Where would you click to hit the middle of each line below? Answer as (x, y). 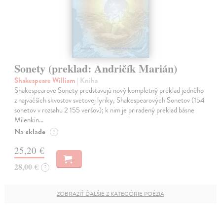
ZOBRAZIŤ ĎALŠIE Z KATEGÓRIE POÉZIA (110, 194)
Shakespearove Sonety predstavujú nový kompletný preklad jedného (109, 90)
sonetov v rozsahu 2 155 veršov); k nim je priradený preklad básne (105, 110)
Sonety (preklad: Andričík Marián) (96, 68)
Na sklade (30, 131)
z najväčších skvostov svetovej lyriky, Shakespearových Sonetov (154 (110, 100)
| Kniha (88, 80)
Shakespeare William (46, 80)
